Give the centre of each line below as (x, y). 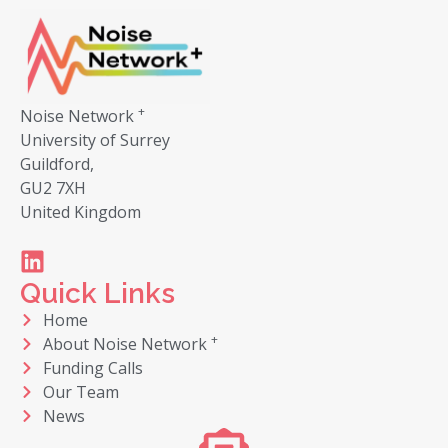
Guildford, (57, 164)
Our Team (80, 391)
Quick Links (97, 293)
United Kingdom (80, 212)
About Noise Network (126, 343)
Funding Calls (92, 367)
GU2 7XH (53, 188)
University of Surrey (95, 140)
